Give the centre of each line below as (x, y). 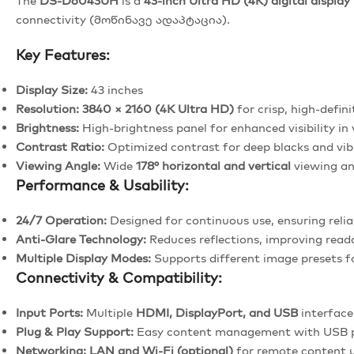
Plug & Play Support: (75, 331)
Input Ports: (49, 312)
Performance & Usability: (102, 185)
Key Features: (63, 55)
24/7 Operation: (61, 220)
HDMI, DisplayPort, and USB (217, 312)
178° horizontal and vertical (213, 165)
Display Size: (52, 89)
